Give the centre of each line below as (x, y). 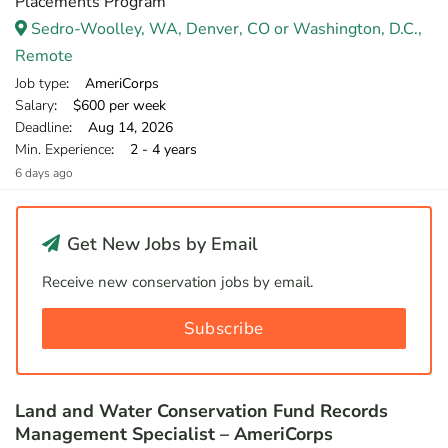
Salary (34, 105)
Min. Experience (63, 149)
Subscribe (224, 328)
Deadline (42, 127)
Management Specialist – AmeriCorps (174, 434)
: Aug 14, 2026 (121, 127)
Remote (44, 56)
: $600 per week (110, 105)
